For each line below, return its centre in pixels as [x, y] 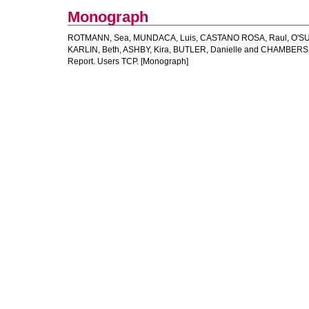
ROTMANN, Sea [98, 38]
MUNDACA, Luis [165, 38]
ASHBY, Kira [146, 50]
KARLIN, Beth [93, 50]
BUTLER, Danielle [208, 50]
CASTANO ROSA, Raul [243, 38]
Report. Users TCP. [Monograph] [128, 61]
